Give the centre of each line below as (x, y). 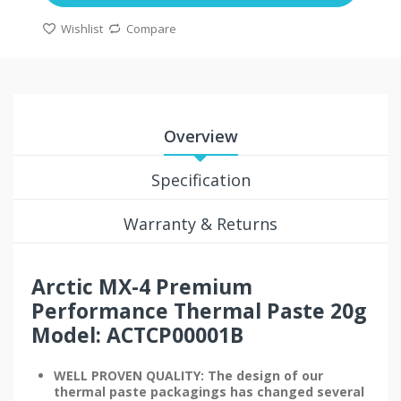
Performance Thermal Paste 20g (199, 310)
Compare (151, 28)
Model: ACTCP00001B (137, 334)
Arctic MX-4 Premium (142, 286)
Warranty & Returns (200, 223)
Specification (200, 179)
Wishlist (82, 28)
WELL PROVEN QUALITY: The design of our (188, 375)
